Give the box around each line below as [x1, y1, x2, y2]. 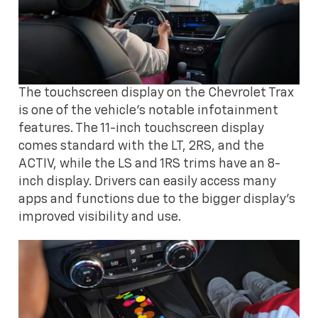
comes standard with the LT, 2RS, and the [18, 140, 265, 153]
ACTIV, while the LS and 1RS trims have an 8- [18, 158, 281, 171]
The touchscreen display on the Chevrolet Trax [18, 87, 295, 100]
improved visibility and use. [18, 211, 182, 224]
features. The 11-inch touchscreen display [18, 122, 265, 136]
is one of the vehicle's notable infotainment [18, 104, 279, 118]
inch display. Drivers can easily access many [18, 175, 277, 189]
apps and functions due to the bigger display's [18, 193, 296, 207]
